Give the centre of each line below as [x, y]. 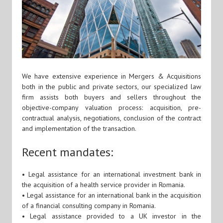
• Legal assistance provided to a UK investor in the [111, 216]
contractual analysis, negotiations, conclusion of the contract [111, 118]
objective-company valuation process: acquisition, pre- [111, 108]
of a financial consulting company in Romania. [89, 205]
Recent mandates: [67, 152]
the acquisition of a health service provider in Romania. [104, 184]
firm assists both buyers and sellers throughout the [111, 97]
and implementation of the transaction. [79, 129]
